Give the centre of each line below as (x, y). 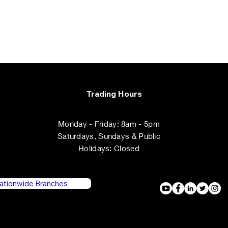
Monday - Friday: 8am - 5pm (109, 124)
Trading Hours (114, 94)
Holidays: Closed (109, 148)
